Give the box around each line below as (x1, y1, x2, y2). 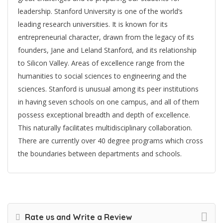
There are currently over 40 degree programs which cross (18, 136, 203, 146)
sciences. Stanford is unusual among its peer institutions (18, 84, 199, 94)
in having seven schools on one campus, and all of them (18, 97, 199, 107)
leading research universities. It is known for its (18, 19, 168, 29)
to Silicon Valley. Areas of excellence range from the (18, 58, 185, 68)
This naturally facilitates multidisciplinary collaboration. (18, 123, 192, 133)
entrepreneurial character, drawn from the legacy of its (18, 32, 194, 42)
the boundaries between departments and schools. (18, 149, 182, 159)
